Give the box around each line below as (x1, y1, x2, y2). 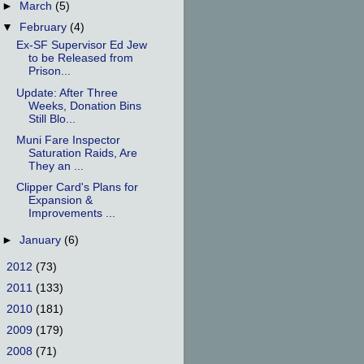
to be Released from (28, 52, 133, 65)
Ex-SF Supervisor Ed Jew (15, 39, 147, 52)
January (19, 233, 65, 246)
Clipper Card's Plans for (15, 180, 138, 193)
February (19, 20, 71, 33)
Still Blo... (28, 112, 76, 125)
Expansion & (28, 193, 93, 206)
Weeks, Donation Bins (28, 99, 141, 112)
